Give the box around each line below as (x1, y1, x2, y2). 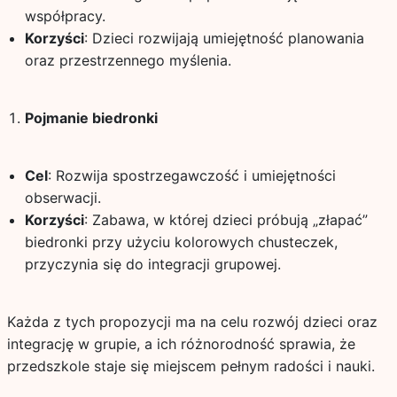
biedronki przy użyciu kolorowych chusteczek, (24, 233, 338, 251)
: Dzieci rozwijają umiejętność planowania (83, 29, 364, 47)
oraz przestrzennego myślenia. (24, 51, 231, 69)
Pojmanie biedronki (24, 109, 158, 127)
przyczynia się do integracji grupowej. (24, 255, 281, 273)
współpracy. (24, 7, 105, 25)
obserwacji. (24, 189, 101, 206)
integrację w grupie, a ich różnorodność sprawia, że (6, 335, 355, 353)
